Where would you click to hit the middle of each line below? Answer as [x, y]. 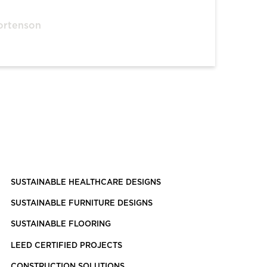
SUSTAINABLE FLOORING [61, 225]
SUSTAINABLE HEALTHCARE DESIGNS [86, 182]
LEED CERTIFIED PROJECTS [67, 246]
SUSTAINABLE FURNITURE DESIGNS [82, 203]
